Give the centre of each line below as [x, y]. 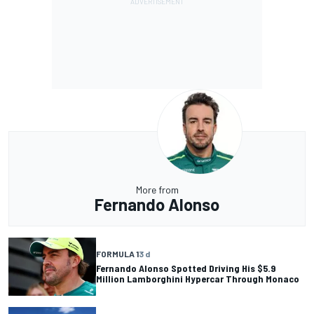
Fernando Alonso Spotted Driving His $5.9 [186, 268]
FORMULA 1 [117, 254]
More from [157, 189]
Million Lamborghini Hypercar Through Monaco [198, 279]
